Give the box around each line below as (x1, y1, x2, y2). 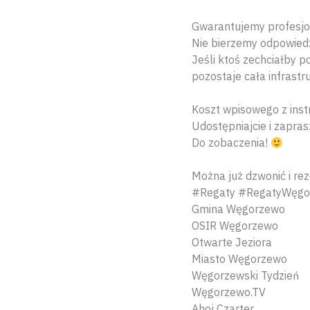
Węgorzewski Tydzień (192, 268, 299, 283)
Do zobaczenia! (192, 136, 271, 150)
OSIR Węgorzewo (192, 219, 278, 233)
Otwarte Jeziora (192, 235, 272, 250)
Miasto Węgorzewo (192, 252, 287, 266)
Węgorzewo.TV (192, 285, 266, 300)
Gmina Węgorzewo (192, 202, 285, 217)
